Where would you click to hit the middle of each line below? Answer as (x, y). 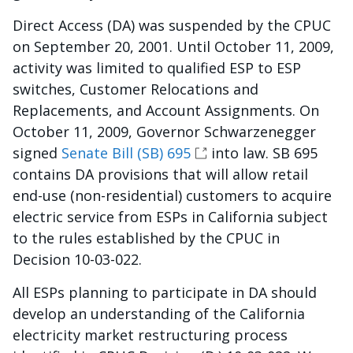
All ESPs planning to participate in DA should (165, 292)
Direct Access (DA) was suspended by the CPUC (172, 25)
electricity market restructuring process (150, 335)
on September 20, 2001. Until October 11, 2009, (173, 46)
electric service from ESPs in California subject (170, 217)
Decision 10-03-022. (77, 259)
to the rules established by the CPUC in (146, 238)
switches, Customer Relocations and (136, 89)
